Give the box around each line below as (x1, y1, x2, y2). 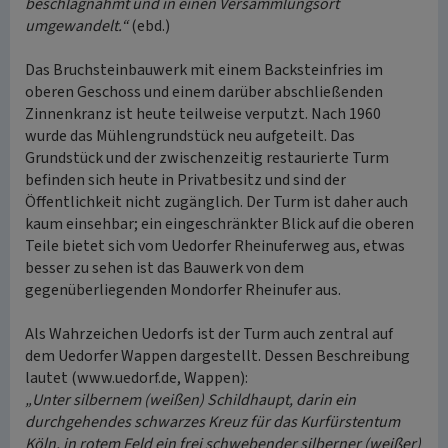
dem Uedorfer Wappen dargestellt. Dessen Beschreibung (25, 345, 410, 367)
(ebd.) (128, 15, 170, 37)
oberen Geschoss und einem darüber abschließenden (25, 81, 383, 103)
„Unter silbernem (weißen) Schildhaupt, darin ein (25, 389, 356, 411)
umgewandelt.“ (25, 15, 128, 37)
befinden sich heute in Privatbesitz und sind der (25, 169, 346, 191)
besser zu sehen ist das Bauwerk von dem (25, 257, 304, 279)
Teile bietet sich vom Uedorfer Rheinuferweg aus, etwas (25, 235, 405, 257)
